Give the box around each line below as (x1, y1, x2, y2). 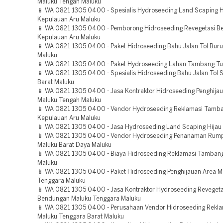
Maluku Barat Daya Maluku (37, 142, 111, 148)
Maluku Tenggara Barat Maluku (37, 214, 124, 220)
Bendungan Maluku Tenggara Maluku (37, 196, 141, 202)
